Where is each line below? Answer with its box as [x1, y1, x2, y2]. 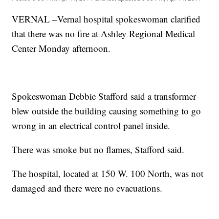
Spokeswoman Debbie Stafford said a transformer [12, 89, 197, 102]
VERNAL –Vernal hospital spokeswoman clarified [12, 12, 201, 25]
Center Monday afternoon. [12, 42, 111, 54]
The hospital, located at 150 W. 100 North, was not [12, 167, 204, 179]
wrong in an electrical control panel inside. [12, 119, 171, 131]
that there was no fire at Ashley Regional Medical [12, 27, 196, 40]
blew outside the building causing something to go [12, 104, 201, 117]
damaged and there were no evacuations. [12, 181, 163, 194]
